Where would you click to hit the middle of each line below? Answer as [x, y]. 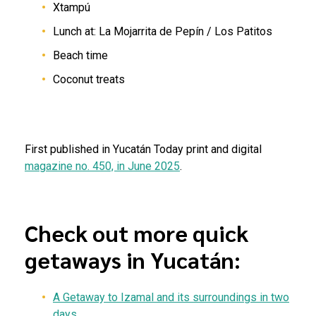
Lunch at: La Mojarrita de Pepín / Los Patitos [163, 32]
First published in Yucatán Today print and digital [143, 150]
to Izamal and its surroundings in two [199, 297]
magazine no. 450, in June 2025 [102, 166]
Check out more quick [136, 233]
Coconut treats [89, 80]
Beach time [80, 56]
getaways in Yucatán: [133, 260]
